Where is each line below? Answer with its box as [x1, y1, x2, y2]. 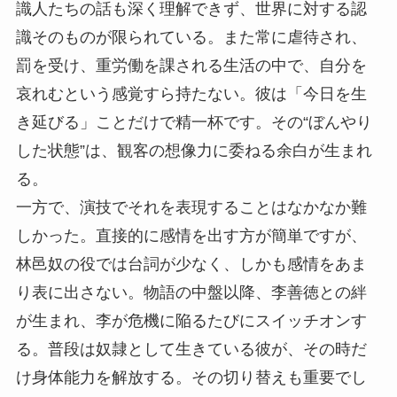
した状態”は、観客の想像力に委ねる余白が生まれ [15, 141, 372, 160]
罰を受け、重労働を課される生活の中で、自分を [15, 56, 367, 74]
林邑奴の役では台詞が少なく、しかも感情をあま [15, 254, 367, 273]
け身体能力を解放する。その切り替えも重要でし [15, 368, 367, 386]
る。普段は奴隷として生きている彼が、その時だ [15, 339, 367, 358]
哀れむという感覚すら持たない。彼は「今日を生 [15, 84, 367, 103]
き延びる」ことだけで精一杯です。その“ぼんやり [15, 113, 372, 131]
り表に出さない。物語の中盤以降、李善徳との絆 [15, 283, 367, 301]
